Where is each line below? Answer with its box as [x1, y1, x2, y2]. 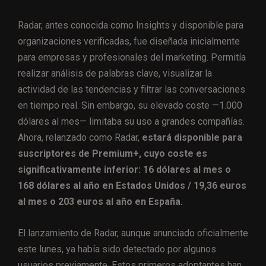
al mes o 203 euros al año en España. [18, 196, 183, 208]
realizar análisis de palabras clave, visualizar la [18, 68, 212, 80]
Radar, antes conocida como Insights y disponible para [18, 20, 243, 31]
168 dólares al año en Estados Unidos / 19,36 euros [18, 180, 246, 192]
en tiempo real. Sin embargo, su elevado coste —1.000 [18, 100, 242, 112]
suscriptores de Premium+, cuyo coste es [18, 148, 207, 160]
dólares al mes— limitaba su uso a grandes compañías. [18, 116, 245, 128]
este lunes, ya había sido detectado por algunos [18, 243, 216, 255]
